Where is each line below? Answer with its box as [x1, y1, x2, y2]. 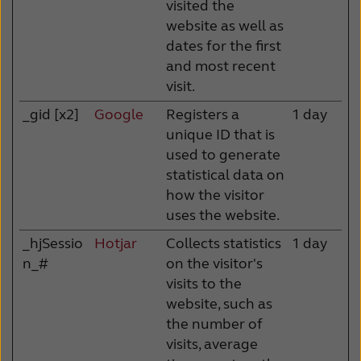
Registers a [166, 105, 239, 123]
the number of [166, 314, 263, 333]
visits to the [166, 274, 242, 293]
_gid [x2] [23, 105, 79, 123]
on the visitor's [166, 254, 263, 272]
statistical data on [166, 165, 284, 184]
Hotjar [94, 234, 137, 252]
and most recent [166, 56, 276, 75]
